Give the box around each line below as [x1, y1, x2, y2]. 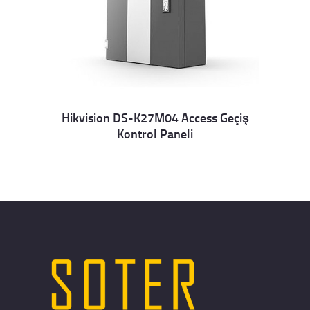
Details [92, 125, 122, 139]
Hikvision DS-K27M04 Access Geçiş [61, 109, 249, 127]
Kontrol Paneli [117, 125, 193, 143]
